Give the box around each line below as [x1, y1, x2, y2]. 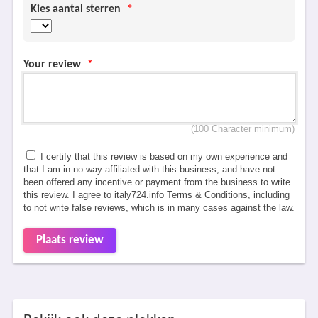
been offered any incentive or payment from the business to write [23, 177, 290, 187]
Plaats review [35, 234, 104, 246]
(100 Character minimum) [191, 124, 295, 134]
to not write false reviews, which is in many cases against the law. [23, 202, 295, 213]
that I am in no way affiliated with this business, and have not [23, 164, 275, 175]
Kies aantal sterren [30, 4, 124, 15]
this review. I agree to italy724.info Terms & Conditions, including [23, 190, 290, 200]
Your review [23, 59, 84, 70]
